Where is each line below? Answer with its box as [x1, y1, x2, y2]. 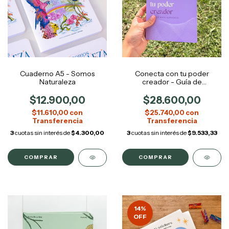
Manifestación [148, 85, 195, 95]
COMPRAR [24, 153, 58, 161]
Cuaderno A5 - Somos [20, 68, 95, 78]
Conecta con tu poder [134, 68, 209, 78]
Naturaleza [39, 77, 76, 86]
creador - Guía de [142, 77, 202, 86]
